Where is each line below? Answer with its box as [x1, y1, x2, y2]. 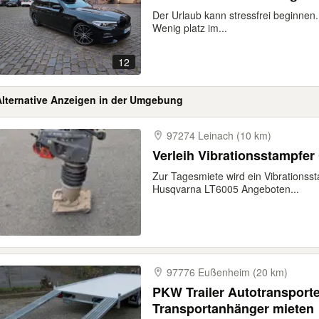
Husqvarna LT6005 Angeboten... [152, 182, 299, 196]
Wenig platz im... [152, 21, 227, 35]
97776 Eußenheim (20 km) [167, 265, 288, 279]
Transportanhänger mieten [152, 299, 314, 318]
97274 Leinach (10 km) [167, 128, 271, 142]
